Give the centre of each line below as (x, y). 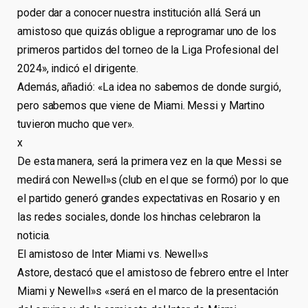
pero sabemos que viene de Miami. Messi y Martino (141, 106)
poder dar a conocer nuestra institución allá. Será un (139, 13)
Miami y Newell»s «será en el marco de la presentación (148, 291)
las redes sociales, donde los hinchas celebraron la (139, 217)
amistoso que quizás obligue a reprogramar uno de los (147, 32)
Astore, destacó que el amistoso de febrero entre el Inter (153, 273)
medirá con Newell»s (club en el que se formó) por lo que (153, 180)
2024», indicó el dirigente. (78, 69)
